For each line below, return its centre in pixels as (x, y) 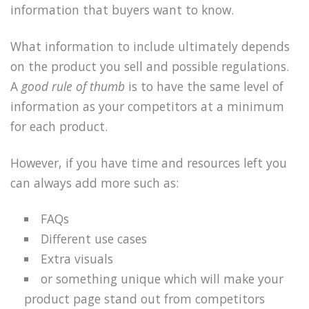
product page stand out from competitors (144, 299)
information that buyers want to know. (122, 10)
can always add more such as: (94, 182)
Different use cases (94, 239)
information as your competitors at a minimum (147, 106)
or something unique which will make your (162, 279)
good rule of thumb (73, 86)
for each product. (59, 126)
